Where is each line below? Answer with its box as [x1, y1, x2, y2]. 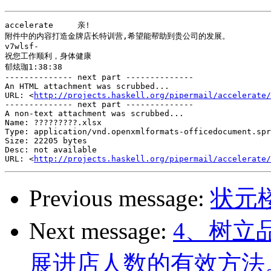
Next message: [29, 218, 173, 244]
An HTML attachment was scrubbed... [5, 82, 169, 91]
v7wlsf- [5, 42, 39, 51]
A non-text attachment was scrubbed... [5, 109, 184, 119]
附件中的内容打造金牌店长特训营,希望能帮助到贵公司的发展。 [5, 31, 230, 41]
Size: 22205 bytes [5, 136, 87, 146]
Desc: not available [5, 145, 97, 155]
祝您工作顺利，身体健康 [5, 51, 91, 61]
